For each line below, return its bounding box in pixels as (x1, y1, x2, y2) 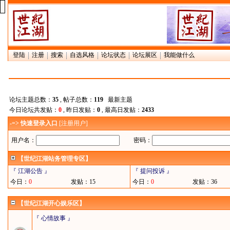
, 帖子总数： (59, 96, 94, 103)
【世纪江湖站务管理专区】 (17, 155, 91, 162)
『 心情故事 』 (33, 215, 73, 222)
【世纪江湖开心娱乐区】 (17, 200, 85, 207)
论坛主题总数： (9, 96, 52, 103)
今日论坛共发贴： (9, 106, 59, 113)
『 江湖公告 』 (10, 167, 50, 175)
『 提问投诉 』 (132, 167, 172, 175)
